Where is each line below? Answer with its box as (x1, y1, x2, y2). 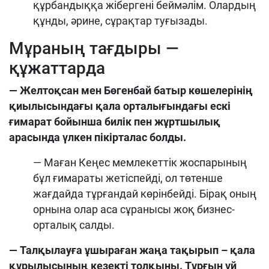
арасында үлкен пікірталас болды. (9, 130, 186, 144)
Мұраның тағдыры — (9, 38, 179, 58)
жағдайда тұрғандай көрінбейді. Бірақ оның (33, 187, 256, 200)
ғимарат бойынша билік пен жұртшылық (9, 115, 220, 128)
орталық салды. (33, 218, 115, 231)
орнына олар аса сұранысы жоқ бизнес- (33, 202, 235, 216)
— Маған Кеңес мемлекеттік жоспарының (33, 156, 247, 169)
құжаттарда (9, 58, 105, 78)
